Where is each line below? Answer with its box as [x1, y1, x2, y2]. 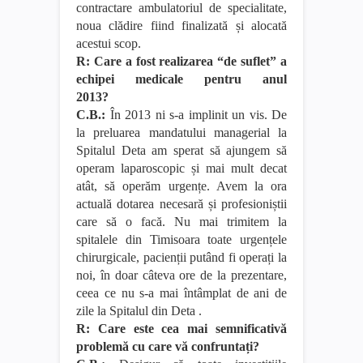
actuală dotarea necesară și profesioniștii [76, 196, 287, 211]
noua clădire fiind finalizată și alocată [76, 18, 287, 32]
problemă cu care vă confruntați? [76, 339, 269, 353]
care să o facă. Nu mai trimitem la [76, 214, 287, 228]
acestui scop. [76, 36, 141, 50]
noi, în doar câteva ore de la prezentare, [76, 267, 287, 282]
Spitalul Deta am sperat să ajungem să [76, 143, 287, 157]
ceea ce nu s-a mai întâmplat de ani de [76, 285, 287, 300]
